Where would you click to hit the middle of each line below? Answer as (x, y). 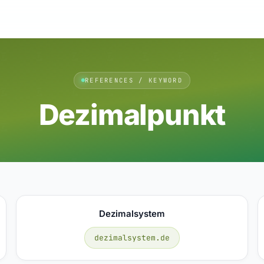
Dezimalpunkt (132, 114)
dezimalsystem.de (132, 237)
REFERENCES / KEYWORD (134, 80)
